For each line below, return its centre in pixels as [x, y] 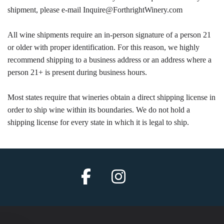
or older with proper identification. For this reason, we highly [103, 47]
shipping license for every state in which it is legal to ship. [98, 122]
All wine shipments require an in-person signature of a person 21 [109, 35]
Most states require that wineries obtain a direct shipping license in [111, 97]
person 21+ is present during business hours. [77, 72]
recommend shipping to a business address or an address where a [109, 60]
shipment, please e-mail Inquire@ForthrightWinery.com [95, 10]
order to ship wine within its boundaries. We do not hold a [99, 110]
